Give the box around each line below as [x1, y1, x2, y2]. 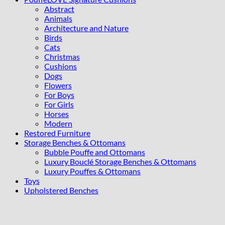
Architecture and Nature [44, 23, 129, 33]
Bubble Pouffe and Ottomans [44, 147, 145, 157]
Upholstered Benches [24, 185, 98, 195]
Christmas [44, 51, 80, 61]
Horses [44, 108, 69, 119]
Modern [44, 118, 72, 128]
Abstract [44, 4, 74, 14]
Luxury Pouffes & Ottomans [44, 166, 141, 176]
